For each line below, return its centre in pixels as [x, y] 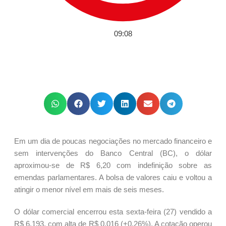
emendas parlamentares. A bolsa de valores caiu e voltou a [113, 178]
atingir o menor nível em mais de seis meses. [89, 190]
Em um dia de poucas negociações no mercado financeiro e [113, 141]
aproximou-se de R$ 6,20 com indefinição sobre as [113, 165]
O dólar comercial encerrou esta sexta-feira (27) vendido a [113, 212]
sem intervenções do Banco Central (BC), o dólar [113, 153]
